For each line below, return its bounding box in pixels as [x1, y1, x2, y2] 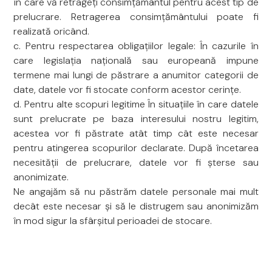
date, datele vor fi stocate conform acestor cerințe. [13, 83, 242, 96]
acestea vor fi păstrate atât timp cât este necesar [13, 127, 259, 140]
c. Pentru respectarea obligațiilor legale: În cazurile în [13, 39, 259, 52]
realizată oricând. [13, 25, 90, 38]
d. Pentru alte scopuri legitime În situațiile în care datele [13, 98, 259, 110]
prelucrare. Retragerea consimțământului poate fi [13, 10, 259, 23]
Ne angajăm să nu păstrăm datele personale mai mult [13, 185, 259, 198]
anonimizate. [13, 171, 69, 183]
